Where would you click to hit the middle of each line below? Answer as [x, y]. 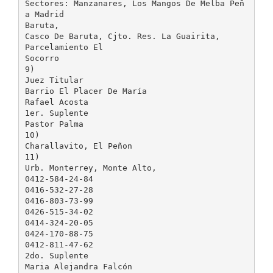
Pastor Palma [54, 124]
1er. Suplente [56, 113]
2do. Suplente [56, 255]
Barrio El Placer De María [86, 91]
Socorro [42, 58]
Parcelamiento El [64, 47]
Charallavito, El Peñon [78, 146]
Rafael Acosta [56, 102]
